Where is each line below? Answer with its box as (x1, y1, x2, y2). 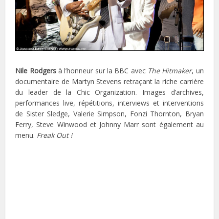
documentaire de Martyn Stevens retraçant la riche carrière (15, 76, 204, 86)
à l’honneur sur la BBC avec (56, 66, 148, 75)
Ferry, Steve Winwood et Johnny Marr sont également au (15, 119, 204, 129)
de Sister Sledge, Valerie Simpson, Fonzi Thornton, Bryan (15, 109, 204, 118)
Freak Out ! (37, 130, 73, 140)
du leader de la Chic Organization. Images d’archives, (15, 87, 204, 97)
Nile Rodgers (15, 66, 56, 75)
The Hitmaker (148, 66, 192, 75)
